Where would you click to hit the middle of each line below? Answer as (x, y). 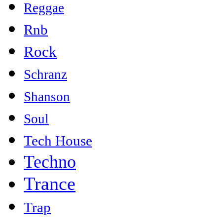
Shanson (47, 97)
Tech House (58, 141)
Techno (50, 162)
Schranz (45, 75)
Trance (50, 184)
